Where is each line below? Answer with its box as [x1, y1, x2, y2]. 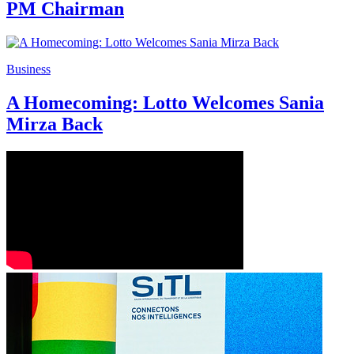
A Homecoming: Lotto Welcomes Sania [6, 92, 324, 113]
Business [6, 62, 51, 76]
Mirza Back [6, 113, 103, 134]
